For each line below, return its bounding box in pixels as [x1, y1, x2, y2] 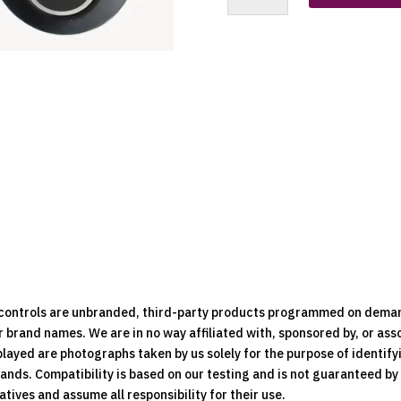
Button [226, 43, 267, 60]
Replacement [226, 105, 304, 122]
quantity [226, 166, 277, 183]
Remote [226, 146, 272, 163]
